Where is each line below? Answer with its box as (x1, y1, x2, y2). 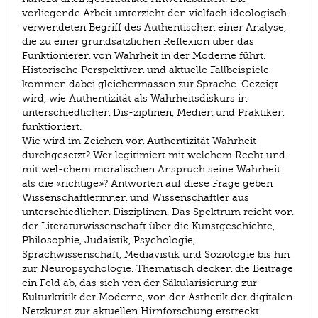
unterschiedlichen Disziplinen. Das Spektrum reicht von (22, 207, 293, 218)
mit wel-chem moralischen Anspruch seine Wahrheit (22, 164, 280, 175)
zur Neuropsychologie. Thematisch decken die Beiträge (22, 263, 293, 275)
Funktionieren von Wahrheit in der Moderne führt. (22, 50, 265, 62)
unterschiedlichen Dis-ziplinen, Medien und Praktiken (22, 107, 284, 119)
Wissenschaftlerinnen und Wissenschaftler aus (22, 192, 249, 204)
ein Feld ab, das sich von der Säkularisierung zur (22, 278, 257, 289)
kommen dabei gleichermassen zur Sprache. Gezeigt (22, 79, 278, 90)
